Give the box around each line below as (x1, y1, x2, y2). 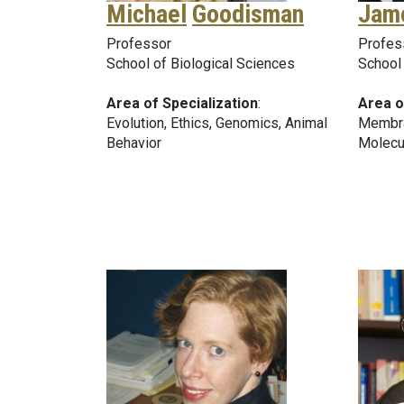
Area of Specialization (106, 95, 258, 113)
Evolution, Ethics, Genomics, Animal (106, 115, 327, 133)
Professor (106, 35, 171, 53)
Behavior (106, 134, 161, 152)
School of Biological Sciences (106, 55, 295, 73)
